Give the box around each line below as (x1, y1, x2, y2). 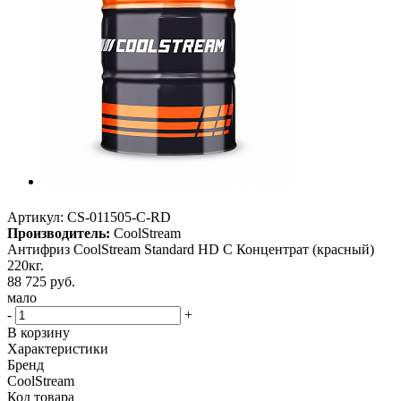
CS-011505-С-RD (67, 209, 171, 226)
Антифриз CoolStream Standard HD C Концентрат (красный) (7, 242, 374, 258)
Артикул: (7, 209, 64, 226)
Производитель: (7, 226, 110, 242)
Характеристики (7, 341, 108, 357)
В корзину (7, 325, 70, 341)
